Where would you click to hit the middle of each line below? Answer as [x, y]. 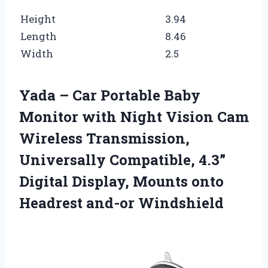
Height [38, 19]
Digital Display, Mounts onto [121, 181]
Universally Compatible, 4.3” [122, 159]
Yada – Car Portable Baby [110, 95]
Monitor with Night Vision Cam [134, 116]
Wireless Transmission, [104, 138]
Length [39, 36]
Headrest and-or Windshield [121, 202]
